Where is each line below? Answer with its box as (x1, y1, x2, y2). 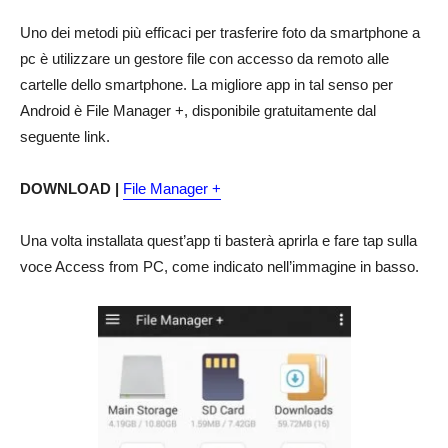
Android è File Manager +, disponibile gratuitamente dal (20, 102, 376, 120)
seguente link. (20, 128, 110, 146)
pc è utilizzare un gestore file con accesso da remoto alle (20, 50, 389, 68)
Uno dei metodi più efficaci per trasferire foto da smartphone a (20, 24, 420, 42)
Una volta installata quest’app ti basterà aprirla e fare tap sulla (20, 232, 417, 250)
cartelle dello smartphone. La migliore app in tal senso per (20, 76, 393, 94)
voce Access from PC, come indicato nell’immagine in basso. (20, 258, 419, 276)
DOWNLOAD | (20, 180, 119, 198)
